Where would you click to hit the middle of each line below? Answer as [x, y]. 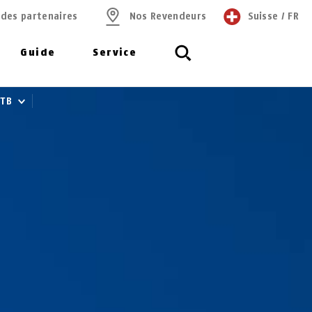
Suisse [263, 16]
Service [115, 53]
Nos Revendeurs [168, 16]
